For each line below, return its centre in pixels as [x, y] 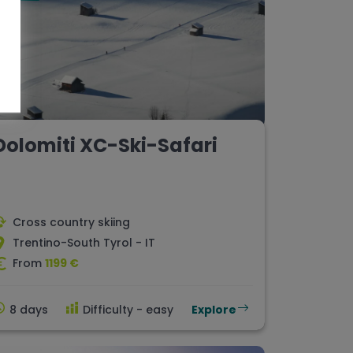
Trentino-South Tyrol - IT [84, 243]
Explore [214, 310]
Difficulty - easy [128, 310]
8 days [29, 310]
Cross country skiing [71, 223]
